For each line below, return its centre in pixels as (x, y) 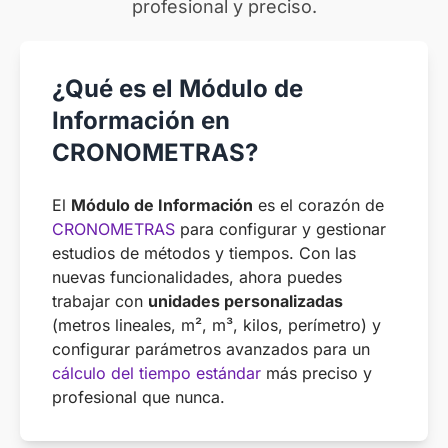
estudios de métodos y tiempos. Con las (204, 253)
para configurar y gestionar (280, 229)
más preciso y (316, 373)
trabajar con (100, 301)
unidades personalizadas (245, 301)
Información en (141, 120)
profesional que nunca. (138, 397)
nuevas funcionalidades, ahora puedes (197, 277)
